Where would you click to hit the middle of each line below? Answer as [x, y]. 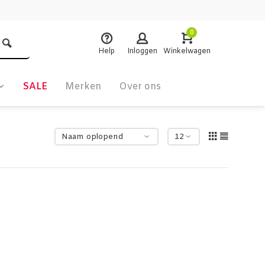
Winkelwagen [187, 51]
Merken [83, 87]
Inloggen [142, 51]
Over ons [140, 87]
